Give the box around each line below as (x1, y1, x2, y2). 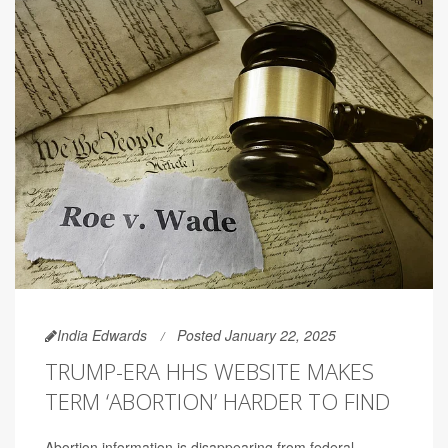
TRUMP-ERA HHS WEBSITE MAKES (45, 355, 374, 386)
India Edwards (57, 324, 147, 345)
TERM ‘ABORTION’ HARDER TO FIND (45, 385, 390, 416)
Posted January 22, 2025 (177, 324, 336, 345)
